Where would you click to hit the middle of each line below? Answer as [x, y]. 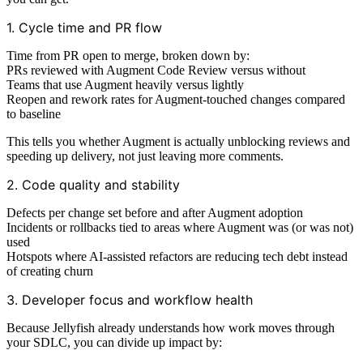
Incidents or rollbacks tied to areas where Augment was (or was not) [180, 227]
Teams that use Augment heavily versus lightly [125, 84]
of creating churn [50, 271]
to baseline [34, 113]
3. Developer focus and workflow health [130, 299]
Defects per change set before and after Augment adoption [155, 212]
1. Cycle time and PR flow [84, 27]
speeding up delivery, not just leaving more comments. [145, 156]
